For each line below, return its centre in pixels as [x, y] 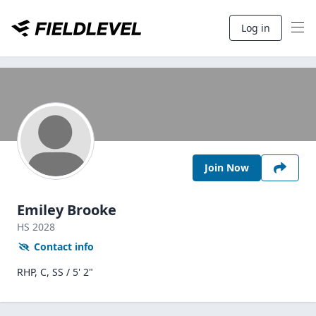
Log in [256, 28]
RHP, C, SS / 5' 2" [55, 272]
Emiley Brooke [67, 210]
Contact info [64, 247]
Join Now [227, 168]
